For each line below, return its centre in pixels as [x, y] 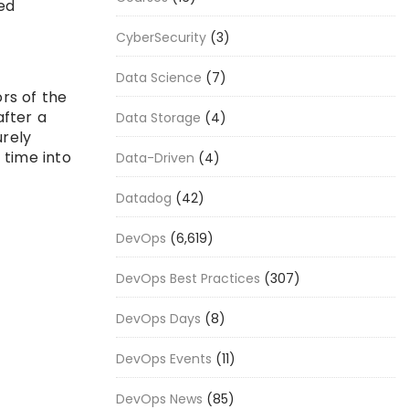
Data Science [159, 78]
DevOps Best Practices [188, 278]
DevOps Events [164, 359]
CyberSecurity [161, 37]
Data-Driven [155, 158]
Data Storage [158, 118]
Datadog [144, 198]
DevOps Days [158, 319]
